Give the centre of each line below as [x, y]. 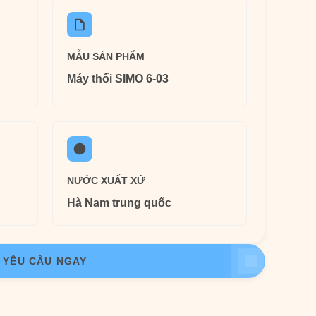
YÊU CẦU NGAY [45, 261]
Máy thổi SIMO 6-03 [118, 79]
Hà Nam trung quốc [119, 203]
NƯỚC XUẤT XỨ [106, 181]
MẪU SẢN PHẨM [106, 56]
